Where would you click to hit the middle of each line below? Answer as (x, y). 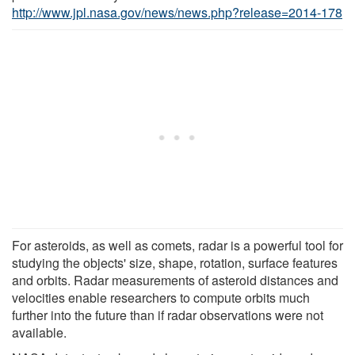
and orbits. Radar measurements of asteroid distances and (175, 280)
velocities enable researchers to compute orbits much (161, 297)
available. (39, 332)
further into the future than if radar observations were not (168, 315)
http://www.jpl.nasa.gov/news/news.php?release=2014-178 (177, 12)
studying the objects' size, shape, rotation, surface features (175, 262)
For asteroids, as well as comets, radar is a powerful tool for (177, 245)
